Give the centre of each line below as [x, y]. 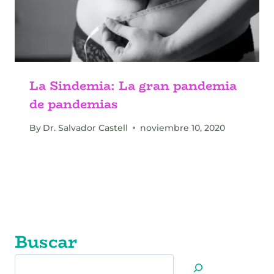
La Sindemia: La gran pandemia [133, 86]
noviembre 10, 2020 [183, 128]
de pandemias [73, 104]
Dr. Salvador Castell [86, 128]
